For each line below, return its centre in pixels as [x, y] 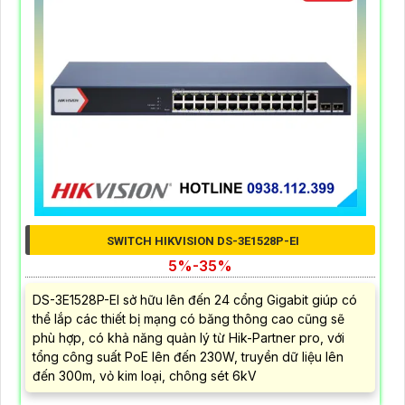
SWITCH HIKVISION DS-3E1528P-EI [202, 240]
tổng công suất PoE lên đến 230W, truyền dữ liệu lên [188, 356]
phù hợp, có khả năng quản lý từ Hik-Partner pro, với [188, 337]
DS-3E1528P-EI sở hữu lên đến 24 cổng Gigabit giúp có [195, 299]
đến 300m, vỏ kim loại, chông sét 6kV [145, 375]
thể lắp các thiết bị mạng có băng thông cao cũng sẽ [188, 318]
